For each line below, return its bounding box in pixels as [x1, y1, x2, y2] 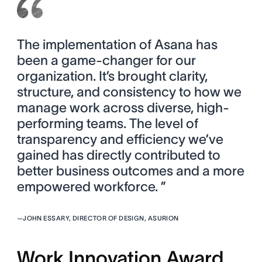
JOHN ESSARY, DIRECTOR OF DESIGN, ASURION [23, 214, 179, 222]
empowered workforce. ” [16, 178, 166, 194]
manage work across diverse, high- [16, 99, 229, 115]
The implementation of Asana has [16, 36, 218, 52]
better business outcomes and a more [16, 163, 244, 178]
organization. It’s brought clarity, [16, 68, 208, 84]
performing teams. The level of [16, 115, 198, 131]
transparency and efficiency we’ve [16, 131, 223, 147]
